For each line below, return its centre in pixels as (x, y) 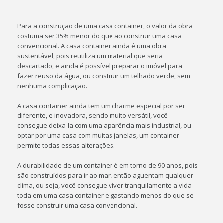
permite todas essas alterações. (66, 145)
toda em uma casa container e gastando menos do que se (106, 195)
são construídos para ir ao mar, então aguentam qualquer (106, 175)
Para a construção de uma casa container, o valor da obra (105, 26)
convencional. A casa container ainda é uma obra (92, 46)
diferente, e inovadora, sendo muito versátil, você (93, 115)
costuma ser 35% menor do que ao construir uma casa (100, 36)
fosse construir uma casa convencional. (78, 205)
